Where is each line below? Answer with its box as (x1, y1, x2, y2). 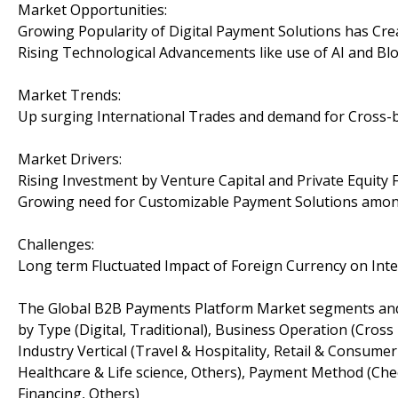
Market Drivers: (18, 148, 122, 169)
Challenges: (18, 234, 94, 254)
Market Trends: (18, 84, 121, 105)
